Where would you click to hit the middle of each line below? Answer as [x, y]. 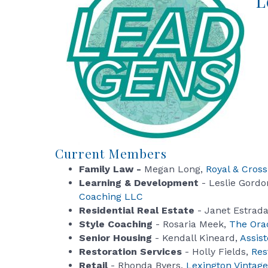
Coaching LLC [111, 197]
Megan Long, [175, 169]
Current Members [111, 153]
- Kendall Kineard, [196, 238]
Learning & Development [139, 183]
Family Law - [112, 169]
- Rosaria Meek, [191, 224]
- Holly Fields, [217, 252]
